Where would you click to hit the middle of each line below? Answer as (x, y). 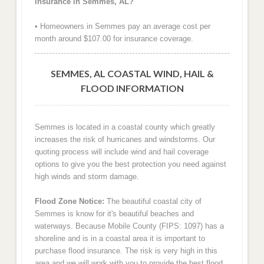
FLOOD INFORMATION (132, 88)
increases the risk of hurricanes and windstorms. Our (125, 139)
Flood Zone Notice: (69, 202)
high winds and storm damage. (87, 176)
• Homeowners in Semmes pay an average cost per (122, 27)
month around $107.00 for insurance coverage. (114, 39)
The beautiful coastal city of (153, 202)
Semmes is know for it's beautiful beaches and (114, 214)
